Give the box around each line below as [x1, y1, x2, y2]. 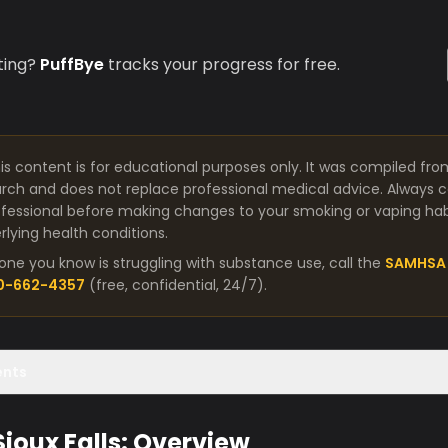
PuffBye [40, 53, 104, 76]
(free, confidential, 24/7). [89, 275, 267, 295]
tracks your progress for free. [104, 53, 340, 76]
